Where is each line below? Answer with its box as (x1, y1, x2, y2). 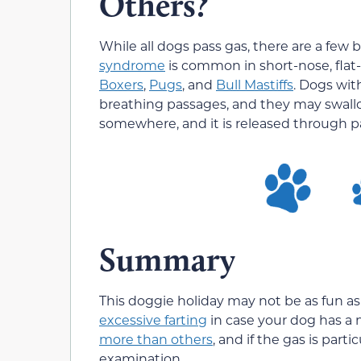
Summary (99, 239, 235, 279)
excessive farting (99, 310, 207, 328)
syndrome (99, 56, 165, 74)
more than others (99, 330, 213, 347)
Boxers (99, 76, 143, 93)
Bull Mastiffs (216, 76, 293, 93)
